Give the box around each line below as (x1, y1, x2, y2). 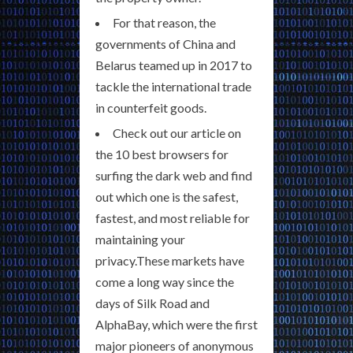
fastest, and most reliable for (95, 210, 250, 226)
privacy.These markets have (95, 253, 244, 269)
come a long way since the (95, 274, 234, 290)
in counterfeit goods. (95, 100, 206, 116)
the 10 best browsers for (95, 147, 229, 162)
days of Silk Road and (95, 295, 210, 311)
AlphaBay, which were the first (95, 317, 258, 333)
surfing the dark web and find (95, 168, 252, 184)
